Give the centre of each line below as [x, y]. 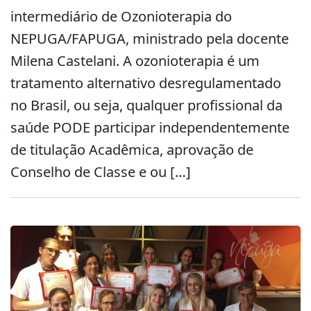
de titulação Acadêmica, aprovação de [132, 150]
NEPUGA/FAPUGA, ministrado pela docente [150, 39]
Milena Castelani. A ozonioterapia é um [135, 61]
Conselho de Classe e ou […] [101, 172]
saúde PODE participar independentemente [150, 127]
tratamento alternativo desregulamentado [146, 83]
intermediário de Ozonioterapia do [121, 16]
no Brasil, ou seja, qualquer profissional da [146, 105]
